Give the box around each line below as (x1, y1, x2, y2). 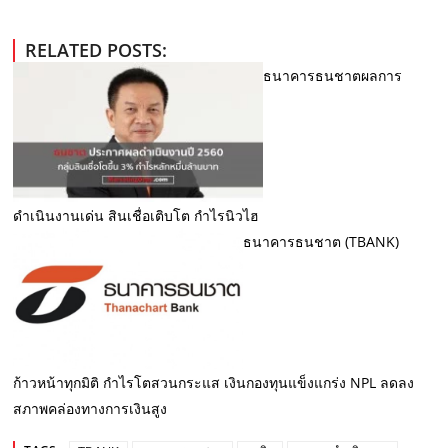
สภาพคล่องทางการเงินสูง (13, 399, 168, 419)
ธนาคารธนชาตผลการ (263, 65, 403, 85)
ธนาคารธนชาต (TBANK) (243, 232, 400, 252)
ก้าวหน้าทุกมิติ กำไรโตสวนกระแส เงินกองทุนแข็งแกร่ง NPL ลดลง (13, 373, 415, 393)
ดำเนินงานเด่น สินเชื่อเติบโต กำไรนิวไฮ (13, 206, 260, 226)
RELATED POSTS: (25, 37, 168, 62)
